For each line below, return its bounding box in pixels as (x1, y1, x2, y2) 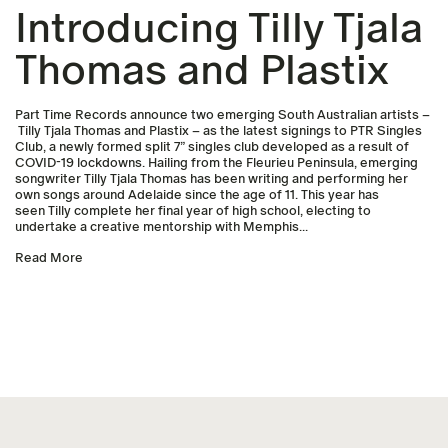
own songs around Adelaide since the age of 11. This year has (15, 187, 379, 203)
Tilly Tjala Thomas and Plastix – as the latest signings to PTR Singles (15, 123, 422, 139)
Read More (15, 250, 83, 266)
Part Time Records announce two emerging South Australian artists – (15, 107, 430, 123)
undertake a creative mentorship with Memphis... (15, 219, 308, 235)
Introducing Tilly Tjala (15, 2, 423, 54)
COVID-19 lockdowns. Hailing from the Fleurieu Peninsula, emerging (15, 155, 418, 171)
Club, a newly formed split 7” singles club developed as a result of (15, 139, 409, 155)
